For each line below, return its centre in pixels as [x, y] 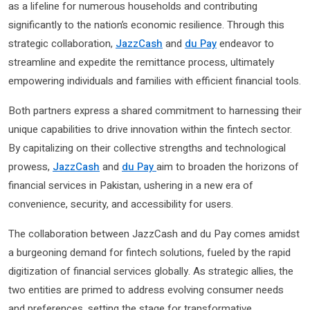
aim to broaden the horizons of [228, 167]
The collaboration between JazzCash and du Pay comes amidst [154, 234]
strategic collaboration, [62, 44]
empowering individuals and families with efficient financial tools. [155, 81]
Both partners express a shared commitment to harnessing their [155, 111]
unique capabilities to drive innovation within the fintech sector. [150, 130]
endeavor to [245, 44]
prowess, [30, 167]
